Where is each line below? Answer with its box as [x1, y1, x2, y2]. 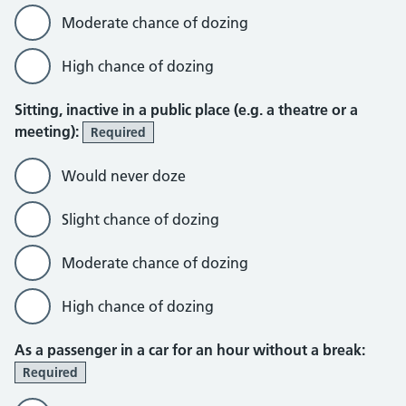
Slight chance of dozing [62, 210, 219, 228]
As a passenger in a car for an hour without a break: [14, 341, 365, 359]
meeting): [14, 122, 82, 140]
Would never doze [62, 167, 186, 185]
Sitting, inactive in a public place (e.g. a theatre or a [14, 101, 358, 119]
